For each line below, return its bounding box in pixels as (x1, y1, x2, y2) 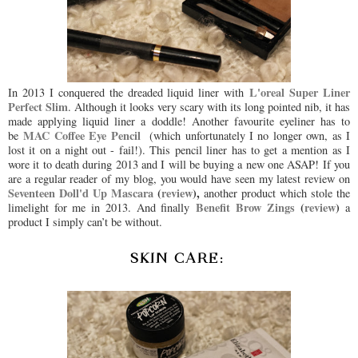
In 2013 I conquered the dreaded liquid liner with (8, 85, 250, 101)
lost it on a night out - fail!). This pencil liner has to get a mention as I (8, 142, 350, 158)
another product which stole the (199, 185, 351, 201)
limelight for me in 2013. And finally (8, 200, 197, 216)
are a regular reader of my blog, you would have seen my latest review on (8, 171, 350, 187)
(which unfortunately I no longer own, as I (140, 128, 351, 144)
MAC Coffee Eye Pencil (23, 127, 141, 145)
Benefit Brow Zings (196, 199, 295, 217)
